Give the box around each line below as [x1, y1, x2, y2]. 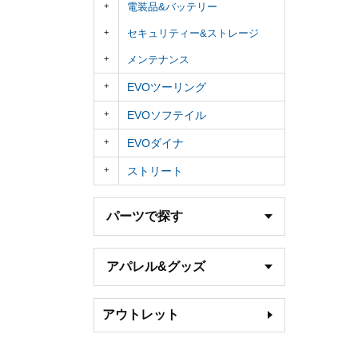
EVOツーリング [127, 80, 206, 93]
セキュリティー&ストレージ [127, 26, 259, 39]
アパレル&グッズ [106, 259, 205, 273]
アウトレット [102, 307, 179, 321]
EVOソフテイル [127, 108, 206, 121]
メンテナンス [127, 53, 189, 66]
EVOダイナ [127, 136, 184, 149]
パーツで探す [106, 209, 183, 223]
